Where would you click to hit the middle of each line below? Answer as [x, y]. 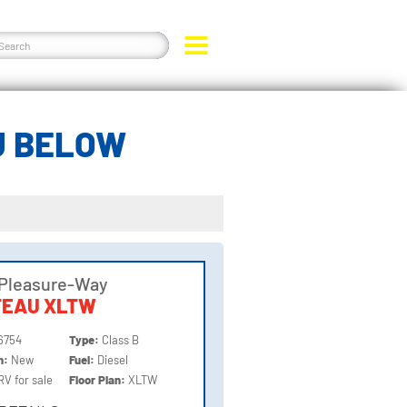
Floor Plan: [99, 379]
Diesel [113, 359]
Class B [121, 339]
